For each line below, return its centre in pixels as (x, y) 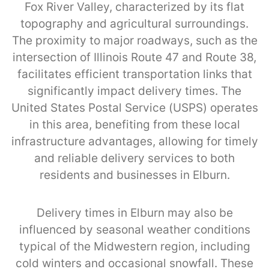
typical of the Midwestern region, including (134, 246)
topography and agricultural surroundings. (134, 23)
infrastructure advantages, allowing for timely (134, 141)
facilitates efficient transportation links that (134, 74)
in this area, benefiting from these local (134, 124)
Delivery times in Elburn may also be (134, 213)
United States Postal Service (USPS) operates (134, 107)
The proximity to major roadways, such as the (134, 40)
